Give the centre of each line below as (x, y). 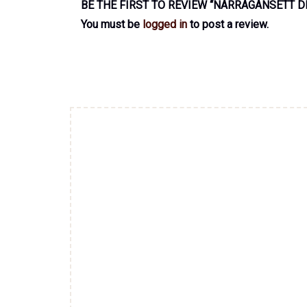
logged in (165, 24)
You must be (112, 24)
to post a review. (228, 24)
